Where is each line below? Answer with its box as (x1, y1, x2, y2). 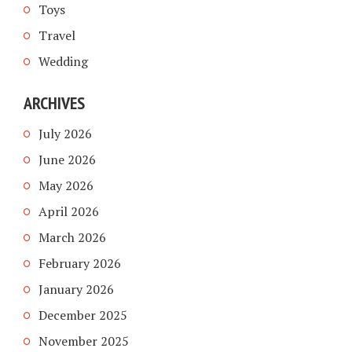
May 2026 (38, 177, 93, 195)
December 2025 (38, 306, 127, 324)
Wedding (38, 53, 88, 71)
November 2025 (38, 332, 129, 350)
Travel (38, 27, 75, 45)
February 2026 (38, 255, 121, 273)
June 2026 (38, 151, 96, 169)
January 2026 (38, 280, 114, 299)
